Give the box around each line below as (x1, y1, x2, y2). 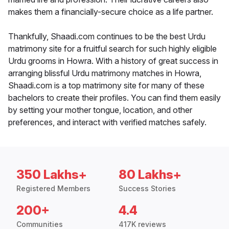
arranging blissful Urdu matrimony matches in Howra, (8, 68, 201, 79)
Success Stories (119, 184, 176, 193)
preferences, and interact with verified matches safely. (8, 117, 207, 128)
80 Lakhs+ (119, 167, 181, 182)
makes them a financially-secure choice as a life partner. (8, 7, 213, 17)
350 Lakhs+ (16, 167, 87, 182)
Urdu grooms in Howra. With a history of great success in (8, 56, 218, 66)
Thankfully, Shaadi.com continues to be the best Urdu (8, 31, 205, 42)
